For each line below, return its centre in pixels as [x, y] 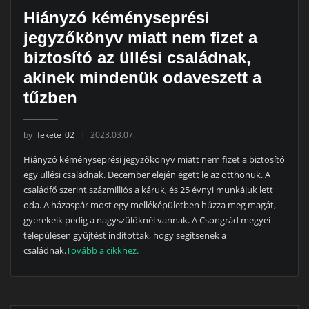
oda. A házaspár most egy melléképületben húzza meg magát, [149, 205]
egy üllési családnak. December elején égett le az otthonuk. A [147, 174]
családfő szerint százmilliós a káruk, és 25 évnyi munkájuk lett [148, 189]
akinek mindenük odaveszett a [142, 78]
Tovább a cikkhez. [102, 250]
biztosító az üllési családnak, [137, 58]
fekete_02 [56, 134]
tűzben [50, 98]
